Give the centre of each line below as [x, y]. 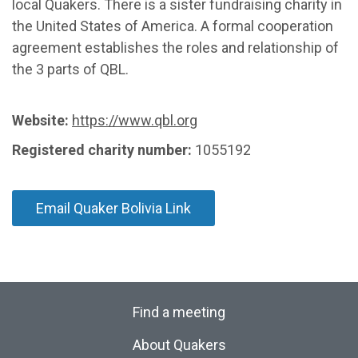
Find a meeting [179, 312]
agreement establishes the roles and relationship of [175, 48]
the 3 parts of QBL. [70, 69]
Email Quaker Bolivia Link [113, 208]
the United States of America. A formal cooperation [173, 26]
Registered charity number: [102, 150]
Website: [40, 120]
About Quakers [179, 345]
